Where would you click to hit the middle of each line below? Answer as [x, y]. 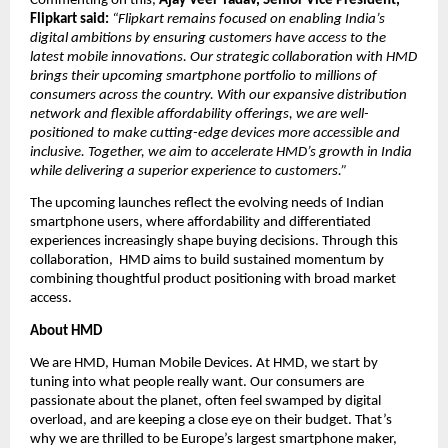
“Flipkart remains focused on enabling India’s [248, 20]
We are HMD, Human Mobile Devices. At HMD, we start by [204, 364]
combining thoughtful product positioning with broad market [213, 280]
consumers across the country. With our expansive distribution [218, 96]
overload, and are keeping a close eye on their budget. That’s [211, 421]
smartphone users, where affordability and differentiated [200, 223]
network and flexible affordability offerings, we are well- [199, 115]
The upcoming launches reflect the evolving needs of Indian [207, 204]
